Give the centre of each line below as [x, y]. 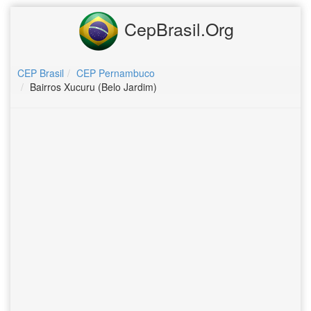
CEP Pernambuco [116, 73]
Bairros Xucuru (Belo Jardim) [93, 87]
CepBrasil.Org [176, 28]
